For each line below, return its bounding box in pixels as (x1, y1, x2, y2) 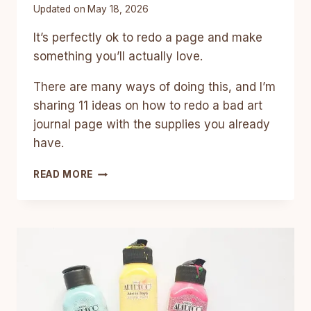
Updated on (33, 3, 85, 15)
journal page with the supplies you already (33, 117, 270, 132)
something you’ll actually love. (33, 49, 206, 64)
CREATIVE (92, 180, 143, 192)
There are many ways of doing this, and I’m (33, 80, 276, 94)
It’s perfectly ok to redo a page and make (33, 31, 262, 45)
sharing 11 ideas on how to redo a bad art (33, 99, 262, 113)
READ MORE (33, 169, 94, 180)
